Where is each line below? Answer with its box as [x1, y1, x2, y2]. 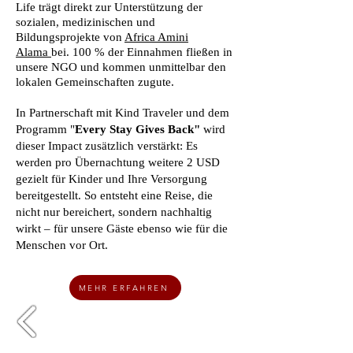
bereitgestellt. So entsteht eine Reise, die [16, 189, 213, 202]
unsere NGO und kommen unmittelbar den [16, 61, 226, 73]
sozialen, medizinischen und [16, 16, 155, 28]
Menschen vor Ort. [16, 239, 108, 251]
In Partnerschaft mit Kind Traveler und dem [16, 106, 229, 119]
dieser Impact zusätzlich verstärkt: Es [16, 139, 198, 152]
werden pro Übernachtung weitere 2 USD [16, 156, 220, 169]
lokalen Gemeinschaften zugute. [16, 76, 174, 88]
